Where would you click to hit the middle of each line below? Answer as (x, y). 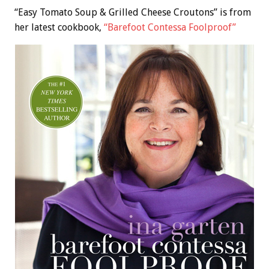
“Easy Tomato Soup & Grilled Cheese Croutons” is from (133, 12)
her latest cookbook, (59, 27)
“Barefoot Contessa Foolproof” (170, 27)
